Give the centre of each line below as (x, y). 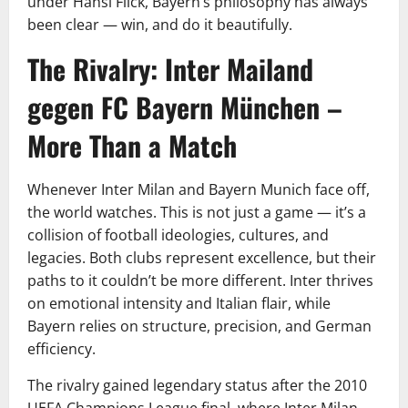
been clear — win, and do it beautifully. (160, 25)
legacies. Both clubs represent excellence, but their (202, 258)
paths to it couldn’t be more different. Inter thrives (200, 281)
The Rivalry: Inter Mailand (170, 69)
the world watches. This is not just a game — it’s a (197, 213)
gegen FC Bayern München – (185, 107)
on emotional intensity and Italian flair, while (179, 304)
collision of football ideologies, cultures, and (178, 235)
